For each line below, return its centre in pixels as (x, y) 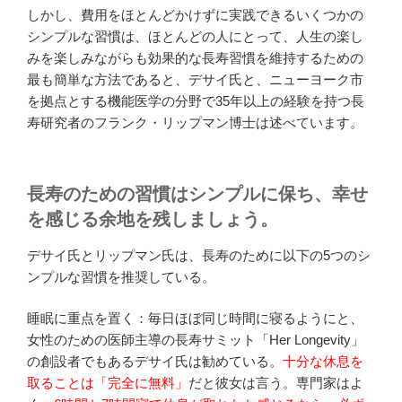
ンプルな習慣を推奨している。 (121, 276)
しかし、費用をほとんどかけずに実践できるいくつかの (195, 15)
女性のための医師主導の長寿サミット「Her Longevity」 (196, 340)
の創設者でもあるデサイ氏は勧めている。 (155, 362)
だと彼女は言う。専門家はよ (276, 383)
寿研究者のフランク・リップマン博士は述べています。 (195, 123)
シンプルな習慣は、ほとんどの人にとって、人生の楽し (195, 37)
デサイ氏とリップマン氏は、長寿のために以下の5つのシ (199, 255)
